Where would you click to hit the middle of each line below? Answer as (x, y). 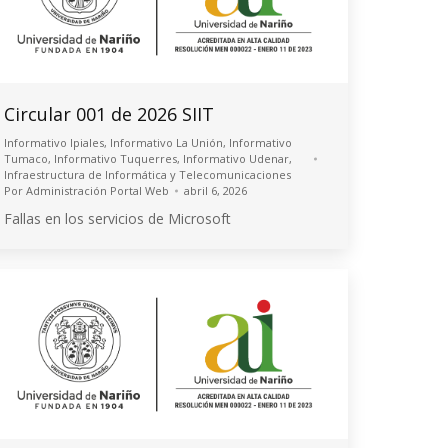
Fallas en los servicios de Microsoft (117, 219)
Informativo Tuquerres (115, 159)
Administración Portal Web (97, 191)
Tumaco (26, 159)
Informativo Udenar (236, 159)
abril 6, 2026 (215, 191)
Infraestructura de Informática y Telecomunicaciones (147, 175)
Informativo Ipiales (54, 143)
